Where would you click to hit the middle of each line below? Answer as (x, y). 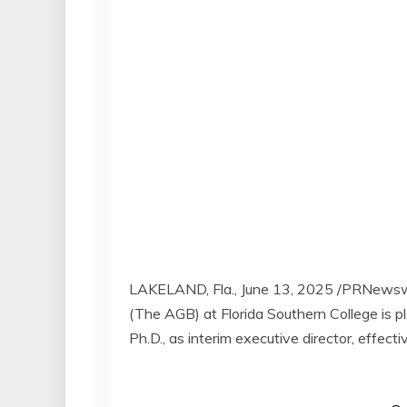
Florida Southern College (299, 313)
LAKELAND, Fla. (182, 288)
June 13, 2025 (287, 288)
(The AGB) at (175, 313)
